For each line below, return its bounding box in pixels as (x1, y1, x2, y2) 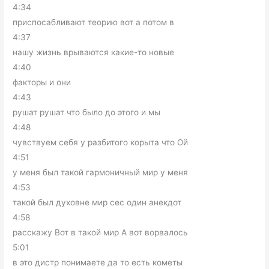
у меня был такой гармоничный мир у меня (13, 168, 189, 177)
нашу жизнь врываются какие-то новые (13, 47, 175, 57)
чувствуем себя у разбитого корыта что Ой (13, 138, 189, 147)
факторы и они (13, 77, 71, 87)
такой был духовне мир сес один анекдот (13, 198, 182, 207)
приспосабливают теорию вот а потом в (13, 17, 175, 27)
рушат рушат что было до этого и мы (13, 107, 161, 117)
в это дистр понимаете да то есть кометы (13, 258, 183, 267)
